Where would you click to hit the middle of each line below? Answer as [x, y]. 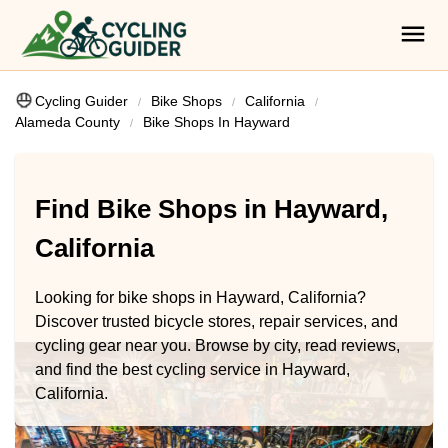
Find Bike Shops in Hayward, [211, 209]
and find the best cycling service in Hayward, [192, 369]
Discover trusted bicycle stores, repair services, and [216, 321]
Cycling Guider [81, 101]
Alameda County [67, 122]
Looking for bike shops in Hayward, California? [200, 297]
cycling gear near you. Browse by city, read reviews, [217, 345]
